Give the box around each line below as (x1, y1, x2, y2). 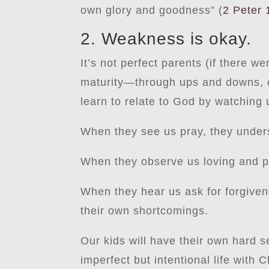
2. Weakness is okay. (80, 29, 252, 48)
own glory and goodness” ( (80, 4, 223, 16)
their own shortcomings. (80, 204, 209, 217)
